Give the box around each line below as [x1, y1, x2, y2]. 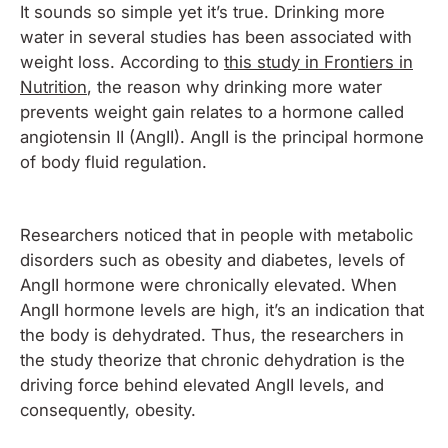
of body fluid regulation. [20, 151, 212, 172]
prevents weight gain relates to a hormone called [20, 101, 404, 122]
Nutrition [20, 76, 87, 97]
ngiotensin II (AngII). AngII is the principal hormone [29, 126, 424, 147]
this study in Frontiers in [224, 51, 413, 72]
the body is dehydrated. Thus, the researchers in [20, 325, 404, 345]
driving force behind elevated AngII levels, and [20, 375, 384, 395]
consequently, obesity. [20, 400, 201, 420]
